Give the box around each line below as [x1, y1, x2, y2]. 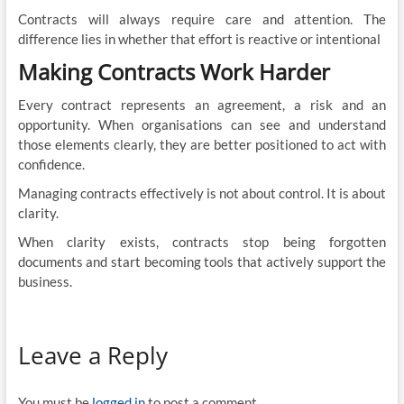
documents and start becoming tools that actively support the [17, 252, 387, 270]
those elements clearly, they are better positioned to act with [17, 135, 387, 152]
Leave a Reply [17, 338, 168, 372]
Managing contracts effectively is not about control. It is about [17, 184, 387, 201]
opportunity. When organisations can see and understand [17, 115, 387, 133]
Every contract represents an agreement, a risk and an [17, 96, 387, 113]
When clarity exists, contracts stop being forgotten [17, 233, 387, 250]
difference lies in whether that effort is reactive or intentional [17, 30, 381, 47]
